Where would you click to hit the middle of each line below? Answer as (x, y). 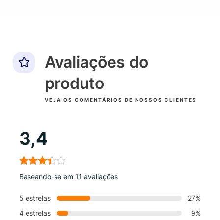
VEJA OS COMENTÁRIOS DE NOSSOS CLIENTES (121, 99)
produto (74, 83)
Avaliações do (96, 62)
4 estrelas (35, 213)
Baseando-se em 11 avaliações (68, 176)
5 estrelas (35, 198)
